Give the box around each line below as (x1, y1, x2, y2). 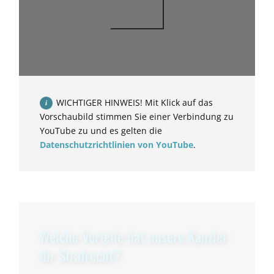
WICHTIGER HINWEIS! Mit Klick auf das (56, 97, 213, 109)
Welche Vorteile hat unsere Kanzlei (39, 225, 227, 248)
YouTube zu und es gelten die (40, 125, 163, 137)
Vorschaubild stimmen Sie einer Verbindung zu (40, 111, 234, 123)
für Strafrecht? (39, 244, 121, 267)
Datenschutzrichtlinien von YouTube (40, 139, 194, 151)
